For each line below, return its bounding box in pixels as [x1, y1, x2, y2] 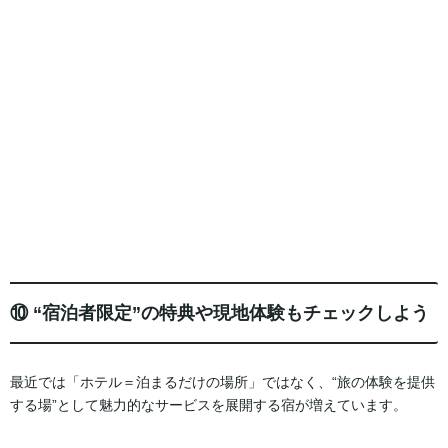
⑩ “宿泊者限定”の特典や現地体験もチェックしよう [10, 303, 429, 324]
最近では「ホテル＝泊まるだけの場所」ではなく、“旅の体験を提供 [10, 373, 435, 390]
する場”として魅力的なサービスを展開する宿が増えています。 [10, 396, 407, 413]
